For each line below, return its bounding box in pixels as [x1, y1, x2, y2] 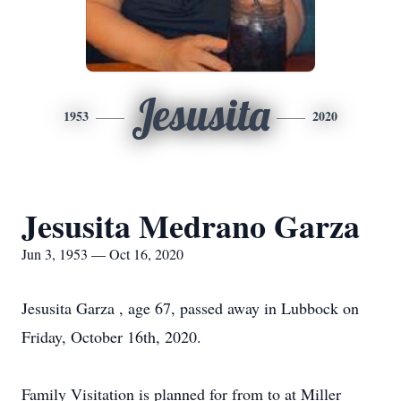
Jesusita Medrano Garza [21, 202, 360, 249]
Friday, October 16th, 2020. [21, 326, 201, 347]
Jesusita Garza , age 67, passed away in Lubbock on [21, 297, 359, 319]
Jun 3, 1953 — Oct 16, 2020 [21, 244, 183, 263]
